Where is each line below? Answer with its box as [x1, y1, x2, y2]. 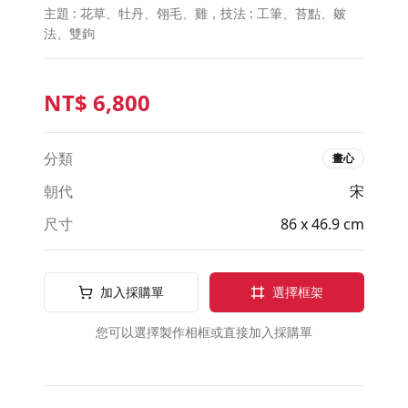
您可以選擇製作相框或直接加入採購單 [96, 322, 312, 341]
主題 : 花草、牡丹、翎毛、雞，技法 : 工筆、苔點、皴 [44, 4, 346, 22]
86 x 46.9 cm [280, 213, 364, 234]
